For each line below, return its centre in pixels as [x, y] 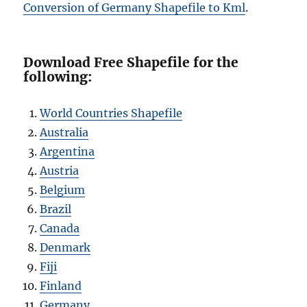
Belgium [63, 190]
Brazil [56, 209]
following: [58, 77]
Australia [64, 133]
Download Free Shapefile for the [131, 63]
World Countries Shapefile [111, 113]
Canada [60, 229]
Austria [60, 171]
